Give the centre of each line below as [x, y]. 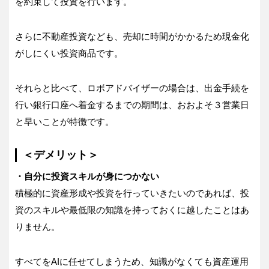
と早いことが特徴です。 [65, 122]
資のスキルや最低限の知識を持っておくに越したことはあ [132, 210]
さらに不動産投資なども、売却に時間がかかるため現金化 [132, 37]
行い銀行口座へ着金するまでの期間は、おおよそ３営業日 [132, 105]
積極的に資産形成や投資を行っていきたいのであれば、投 [132, 193]
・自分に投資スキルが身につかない [87, 177]
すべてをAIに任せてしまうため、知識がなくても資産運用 [132, 262]
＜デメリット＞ [61, 155]
